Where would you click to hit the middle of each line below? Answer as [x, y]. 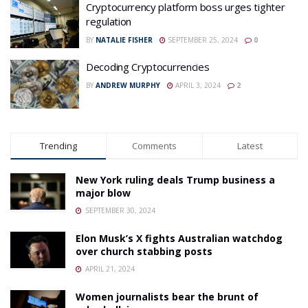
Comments [154, 146]
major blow [103, 193]
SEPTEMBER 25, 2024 [202, 40]
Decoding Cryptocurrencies [148, 66]
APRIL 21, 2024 [109, 269]
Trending [59, 146]
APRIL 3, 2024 [197, 85]
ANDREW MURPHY [128, 85]
